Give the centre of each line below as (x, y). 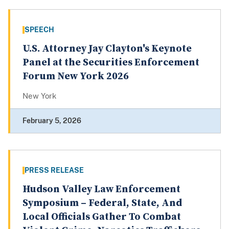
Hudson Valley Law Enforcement (101, 190)
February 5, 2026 (52, 121)
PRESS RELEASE (54, 170)
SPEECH (39, 30)
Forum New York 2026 (76, 77)
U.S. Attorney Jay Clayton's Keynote (107, 49)
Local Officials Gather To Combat (102, 217)
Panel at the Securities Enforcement (111, 63)
